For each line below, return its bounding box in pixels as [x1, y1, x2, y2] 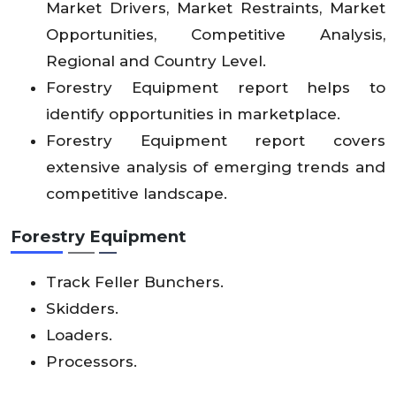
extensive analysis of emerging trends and [46, 158, 385, 177]
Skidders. [46, 300, 118, 318]
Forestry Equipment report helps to [46, 79, 385, 97]
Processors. [46, 353, 137, 371]
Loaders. [46, 326, 112, 345]
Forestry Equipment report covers [46, 132, 385, 150]
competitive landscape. [46, 185, 227, 203]
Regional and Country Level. [46, 52, 266, 71]
